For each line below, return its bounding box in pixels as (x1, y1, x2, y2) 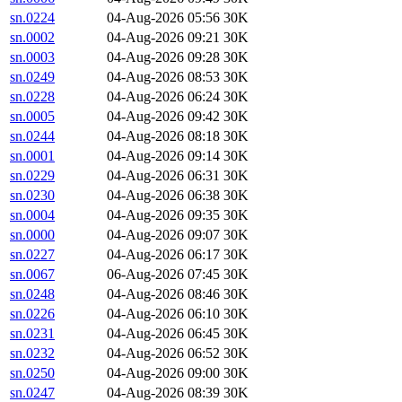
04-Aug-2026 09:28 (107, 49, 220, 66)
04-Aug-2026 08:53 (107, 69, 220, 85)
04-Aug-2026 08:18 (107, 128, 220, 144)
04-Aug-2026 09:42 (107, 109, 220, 125)
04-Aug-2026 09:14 (107, 148, 220, 164)
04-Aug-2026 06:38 (107, 188, 220, 204)
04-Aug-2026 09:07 (107, 227, 220, 243)
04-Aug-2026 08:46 (107, 286, 220, 302)
